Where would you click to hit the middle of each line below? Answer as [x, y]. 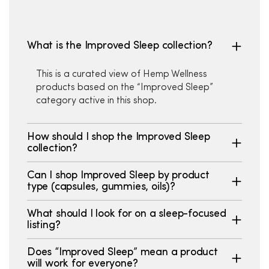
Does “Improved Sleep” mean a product [122, 252]
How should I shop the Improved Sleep [119, 137]
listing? [44, 225]
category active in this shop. [96, 101]
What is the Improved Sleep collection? [120, 46]
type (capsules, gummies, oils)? [101, 187]
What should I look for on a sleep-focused [127, 214]
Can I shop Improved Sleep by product [118, 175]
